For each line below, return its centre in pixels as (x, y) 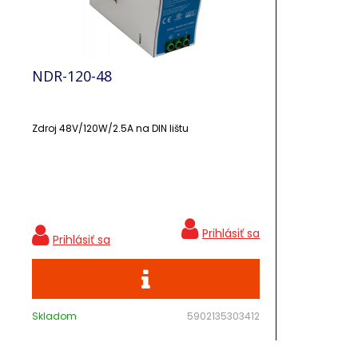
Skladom (54, 316)
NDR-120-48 (72, 76)
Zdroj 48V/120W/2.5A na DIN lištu (110, 128)
